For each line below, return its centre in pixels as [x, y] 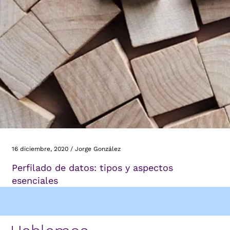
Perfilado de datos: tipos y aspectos [92, 168]
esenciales [35, 181]
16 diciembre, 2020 [40, 149]
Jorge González [98, 149]
